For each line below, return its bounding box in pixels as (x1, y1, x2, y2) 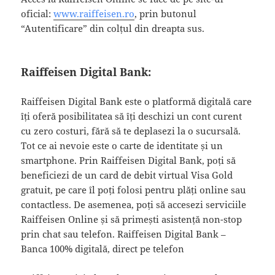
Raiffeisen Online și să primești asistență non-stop (21, 212, 242, 225)
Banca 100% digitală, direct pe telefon (21, 242, 185, 255)
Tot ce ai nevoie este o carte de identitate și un (21, 139, 223, 152)
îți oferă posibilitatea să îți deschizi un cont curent (21, 109, 242, 122)
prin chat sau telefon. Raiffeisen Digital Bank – (21, 227, 227, 240)
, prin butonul (134, 7, 197, 20)
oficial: (21, 7, 54, 20)
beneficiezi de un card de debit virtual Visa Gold (21, 168, 233, 181)
